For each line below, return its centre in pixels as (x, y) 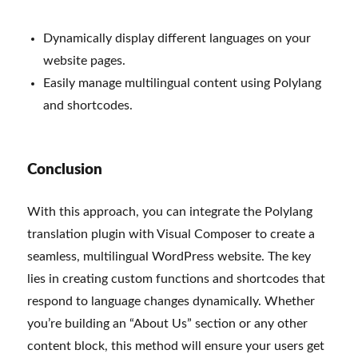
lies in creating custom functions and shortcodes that (177, 279)
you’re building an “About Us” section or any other (168, 324)
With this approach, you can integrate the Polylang (170, 212)
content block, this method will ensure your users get (176, 346)
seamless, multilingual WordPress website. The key (169, 257)
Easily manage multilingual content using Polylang (183, 84)
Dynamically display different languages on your (177, 39)
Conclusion (65, 170)
